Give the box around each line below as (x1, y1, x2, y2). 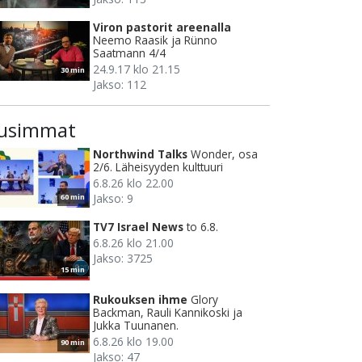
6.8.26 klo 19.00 (93, 334, 174, 350)
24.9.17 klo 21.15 (93, 61, 180, 78)
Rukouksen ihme (93, 292, 187, 308)
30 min (61, 65, 85, 76)
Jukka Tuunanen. (93, 318, 179, 334)
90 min (61, 337, 85, 348)
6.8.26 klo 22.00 (93, 175, 174, 192)
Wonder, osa (191, 146, 258, 162)
